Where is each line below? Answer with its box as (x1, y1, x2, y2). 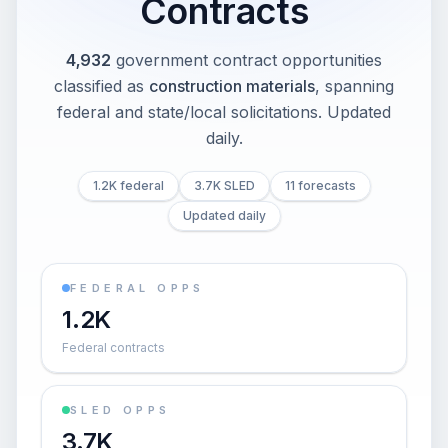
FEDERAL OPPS (70, 281, 205, 295)
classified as (54, 76, 144, 96)
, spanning (315, 76, 394, 96)
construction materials (149, 76, 315, 96)
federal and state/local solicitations (57, 102, 318, 122)
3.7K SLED (193, 178, 255, 193)
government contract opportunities (116, 50, 382, 70)
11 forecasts (284, 178, 356, 193)
